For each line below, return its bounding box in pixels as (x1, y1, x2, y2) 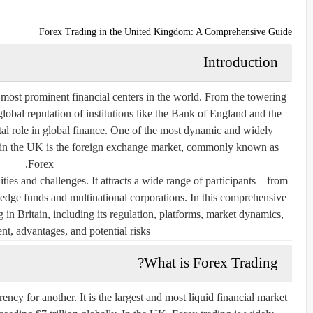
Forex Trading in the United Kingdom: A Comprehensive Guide (39, 26, 292, 37)
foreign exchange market (71, 140, 181, 153)
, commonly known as (180, 140, 279, 153)
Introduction (203, 53, 278, 71)
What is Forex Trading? (144, 254, 278, 271)
